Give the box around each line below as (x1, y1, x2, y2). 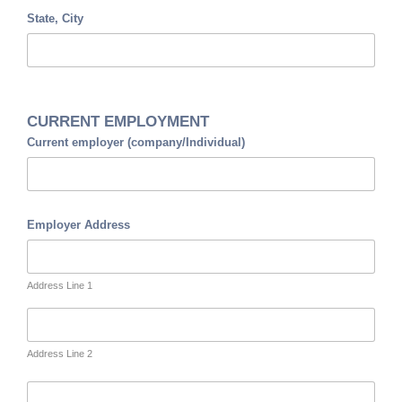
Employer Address (27, 218, 130, 232)
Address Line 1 (27, 280, 92, 292)
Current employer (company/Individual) (27, 135, 245, 150)
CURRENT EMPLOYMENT (27, 113, 209, 131)
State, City (27, 12, 83, 26)
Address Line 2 (27, 348, 92, 360)
